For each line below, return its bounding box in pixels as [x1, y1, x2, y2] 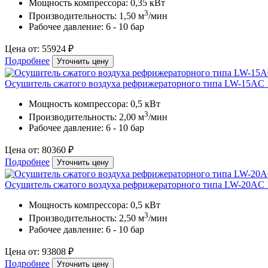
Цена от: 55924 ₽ [5, 44, 74, 54]
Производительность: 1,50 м [29, 11, 144, 22]
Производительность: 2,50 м [29, 213, 144, 224]
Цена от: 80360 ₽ [5, 145, 74, 156]
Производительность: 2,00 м [29, 112, 144, 123]
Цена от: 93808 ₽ [5, 246, 74, 257]
